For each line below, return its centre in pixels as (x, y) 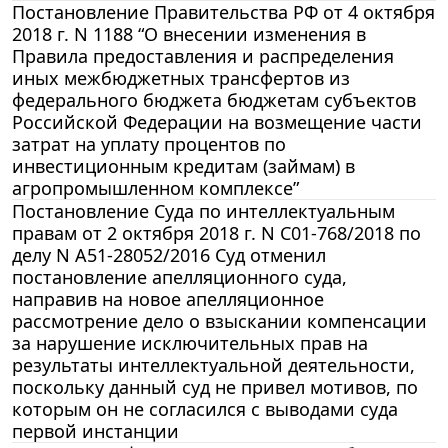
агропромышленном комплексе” (155, 187)
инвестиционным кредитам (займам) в (183, 165)
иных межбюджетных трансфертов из (181, 77)
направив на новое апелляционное (168, 298)
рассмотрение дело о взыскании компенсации (219, 320)
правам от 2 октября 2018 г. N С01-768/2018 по (216, 232)
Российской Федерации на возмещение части (217, 121)
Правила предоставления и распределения (203, 55)
